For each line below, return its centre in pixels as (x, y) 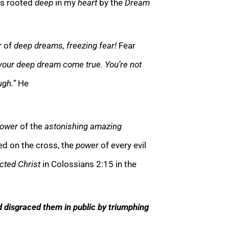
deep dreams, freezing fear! (66, 45)
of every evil (123, 145)
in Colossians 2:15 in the (89, 164)
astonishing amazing (83, 126)
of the (32, 126)
